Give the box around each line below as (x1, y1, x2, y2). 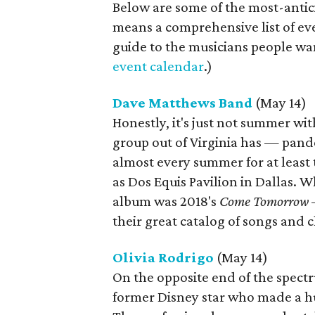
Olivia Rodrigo (112, 249, 214, 266)
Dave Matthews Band (112, 94, 255, 111)
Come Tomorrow (219, 193, 309, 210)
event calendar (112, 58, 204, 75)
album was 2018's (112, 193, 219, 210)
